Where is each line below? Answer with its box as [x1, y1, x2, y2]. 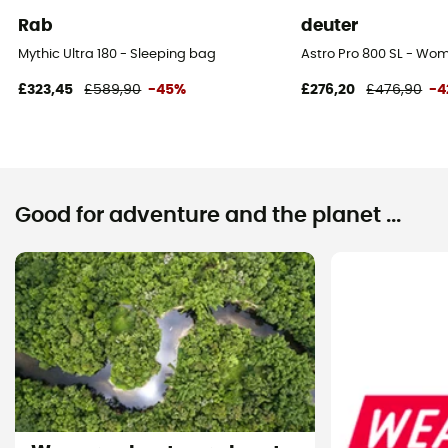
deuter [301, 16, 359, 34]
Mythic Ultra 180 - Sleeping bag [18, 47, 217, 61]
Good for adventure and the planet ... [15, 204, 401, 226]
